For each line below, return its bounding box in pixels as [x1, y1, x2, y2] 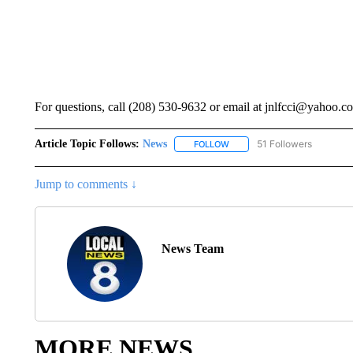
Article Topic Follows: [34, 138, 139, 150]
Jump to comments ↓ [34, 177, 137, 191]
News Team [161, 242, 224, 256]
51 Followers [256, 138, 312, 150]
